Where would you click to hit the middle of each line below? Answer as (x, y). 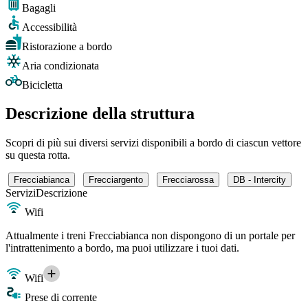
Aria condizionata (60, 65)
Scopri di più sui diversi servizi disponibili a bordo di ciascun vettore (153, 143)
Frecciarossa (188, 180)
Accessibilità (49, 27)
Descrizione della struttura (100, 114)
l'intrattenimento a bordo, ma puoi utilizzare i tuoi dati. (122, 248)
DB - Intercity (260, 180)
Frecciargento (116, 180)
